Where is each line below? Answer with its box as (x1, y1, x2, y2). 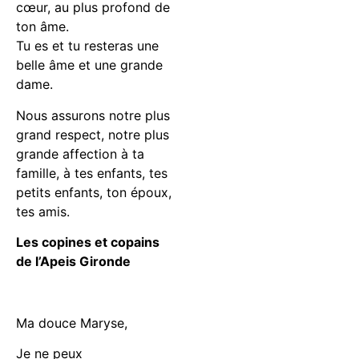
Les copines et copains (16, 234, 159, 251)
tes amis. (16, 203, 70, 220)
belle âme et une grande (16, 57, 163, 74)
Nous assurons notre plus (16, 107, 170, 123)
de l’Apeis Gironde (16, 253, 131, 270)
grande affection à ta (16, 145, 144, 162)
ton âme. (16, 18, 69, 35)
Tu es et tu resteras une (16, 38, 159, 54)
